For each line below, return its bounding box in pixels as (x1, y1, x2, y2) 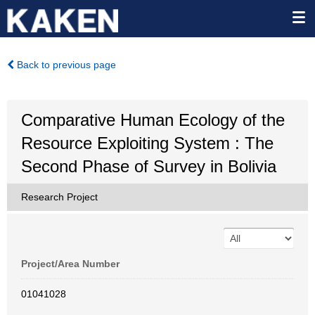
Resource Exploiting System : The (21, 134, 274, 153)
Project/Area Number (21, 258, 120, 269)
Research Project (21, 191, 98, 202)
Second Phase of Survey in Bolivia (21, 157, 276, 176)
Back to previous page (14, 59, 116, 70)
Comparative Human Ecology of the (21, 110, 285, 129)
